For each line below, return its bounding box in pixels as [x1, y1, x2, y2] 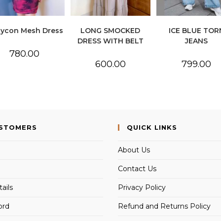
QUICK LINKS [127, 123, 177, 131]
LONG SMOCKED [80, 26, 141, 35]
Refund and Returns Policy [118, 201, 211, 211]
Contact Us [118, 164, 156, 173]
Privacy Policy [118, 183, 166, 192]
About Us [118, 145, 150, 154]
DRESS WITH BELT [77, 37, 144, 45]
